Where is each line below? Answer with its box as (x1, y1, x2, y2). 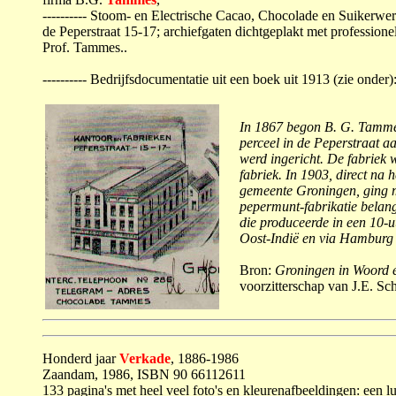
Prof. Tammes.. (42, 40, 127, 55)
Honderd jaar (42, 351, 119, 366)
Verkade (119, 351, 171, 366)
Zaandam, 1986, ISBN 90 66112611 (42, 367, 246, 382)
